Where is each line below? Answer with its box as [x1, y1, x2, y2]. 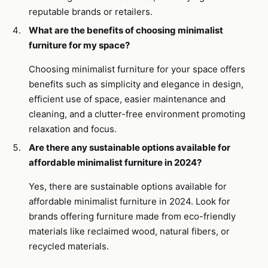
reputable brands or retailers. [29, 6, 153, 17]
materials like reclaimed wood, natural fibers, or [29, 226, 230, 237]
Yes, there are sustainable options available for [29, 181, 227, 192]
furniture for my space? [29, 39, 130, 51]
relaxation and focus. [29, 123, 117, 135]
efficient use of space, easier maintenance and [29, 93, 226, 105]
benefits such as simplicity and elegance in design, [29, 78, 243, 90]
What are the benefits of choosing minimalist [29, 25, 223, 36]
